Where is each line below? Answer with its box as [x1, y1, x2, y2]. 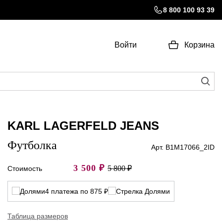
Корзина [184, 41, 215, 50]
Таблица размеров [7, 212, 68, 221]
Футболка [7, 139, 57, 152]
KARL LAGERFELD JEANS [7, 119, 159, 133]
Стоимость [7, 165, 42, 173]
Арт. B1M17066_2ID [151, 143, 215, 152]
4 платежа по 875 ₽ [45, 187, 108, 195]
